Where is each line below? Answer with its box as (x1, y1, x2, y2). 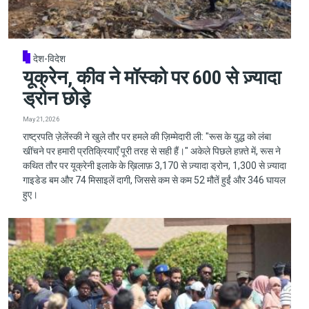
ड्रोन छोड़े (22, 87, 90, 110)
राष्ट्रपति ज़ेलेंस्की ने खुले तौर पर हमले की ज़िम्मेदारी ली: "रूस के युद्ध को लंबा (22, 130, 271, 142)
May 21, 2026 (22, 114, 59, 123)
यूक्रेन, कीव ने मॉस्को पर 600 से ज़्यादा (22, 66, 281, 90)
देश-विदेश (33, 52, 66, 64)
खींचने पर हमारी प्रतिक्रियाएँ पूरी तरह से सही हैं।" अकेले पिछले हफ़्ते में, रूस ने (22, 145, 281, 157)
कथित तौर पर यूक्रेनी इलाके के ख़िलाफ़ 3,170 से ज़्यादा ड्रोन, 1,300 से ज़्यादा (22, 159, 286, 171)
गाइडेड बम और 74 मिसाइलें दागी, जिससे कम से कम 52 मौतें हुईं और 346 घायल (22, 174, 286, 186)
